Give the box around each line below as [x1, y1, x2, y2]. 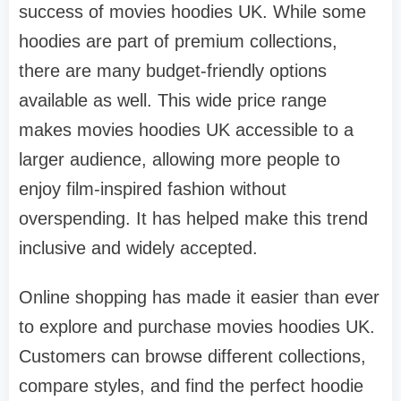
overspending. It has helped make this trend [19, 208, 368, 228]
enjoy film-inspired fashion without [19, 178, 286, 199]
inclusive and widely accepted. [19, 237, 258, 258]
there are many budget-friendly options [19, 60, 327, 81]
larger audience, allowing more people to [19, 149, 340, 169]
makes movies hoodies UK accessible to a [19, 119, 354, 140]
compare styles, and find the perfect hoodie [19, 375, 363, 396]
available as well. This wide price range [19, 90, 327, 110]
